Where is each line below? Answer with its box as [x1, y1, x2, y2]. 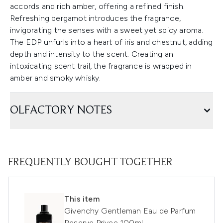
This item [64, 194, 100, 204]
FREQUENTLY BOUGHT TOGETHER [8, 157, 173, 169]
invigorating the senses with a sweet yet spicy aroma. [10, 25, 204, 35]
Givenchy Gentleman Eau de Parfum [64, 206, 196, 216]
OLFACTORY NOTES [10, 105, 112, 117]
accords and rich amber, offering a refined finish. [10, 1, 185, 11]
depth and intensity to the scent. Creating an [10, 49, 174, 59]
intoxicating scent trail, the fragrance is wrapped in [10, 61, 192, 71]
